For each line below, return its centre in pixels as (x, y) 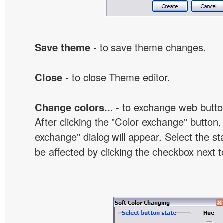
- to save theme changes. (148, 47)
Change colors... (74, 107)
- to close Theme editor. (116, 77)
